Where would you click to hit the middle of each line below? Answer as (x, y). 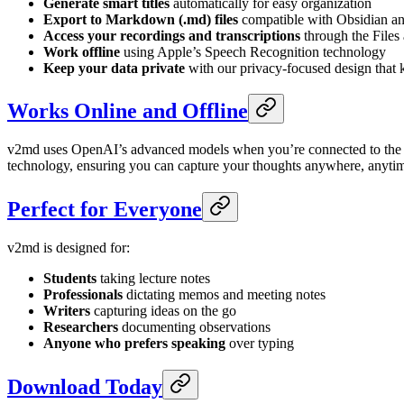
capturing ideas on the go (163, 311)
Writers (67, 311)
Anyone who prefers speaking (134, 344)
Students (70, 279)
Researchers (81, 327)
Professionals (83, 295)
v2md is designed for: (69, 248)
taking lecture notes (153, 279)
